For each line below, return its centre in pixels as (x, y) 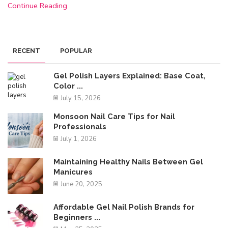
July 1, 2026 (79, 139)
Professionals (80, 126)
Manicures (73, 172)
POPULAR (76, 50)
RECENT (26, 50)
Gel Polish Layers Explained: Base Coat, (130, 76)
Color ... (68, 86)
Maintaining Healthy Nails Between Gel (128, 161)
